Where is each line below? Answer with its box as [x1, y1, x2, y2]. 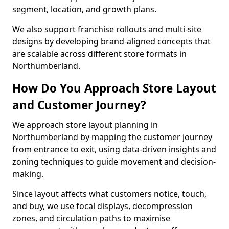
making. [12, 168, 43, 179]
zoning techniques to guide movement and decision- [12, 156, 216, 167]
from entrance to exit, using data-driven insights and [12, 144, 216, 155]
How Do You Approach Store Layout [12, 80, 216, 96]
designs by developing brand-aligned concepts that [12, 36, 211, 47]
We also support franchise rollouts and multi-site [12, 24, 201, 35]
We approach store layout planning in [12, 119, 158, 130]
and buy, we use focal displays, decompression [12, 200, 193, 212]
